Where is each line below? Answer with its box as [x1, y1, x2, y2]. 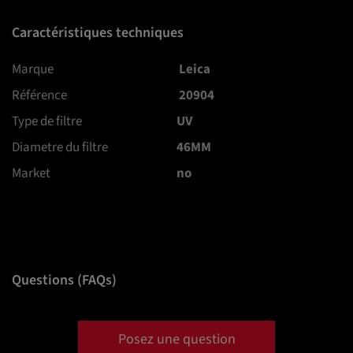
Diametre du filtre [12, 138, 108, 158]
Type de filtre [12, 112, 82, 132]
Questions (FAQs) [12, 270, 117, 291]
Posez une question [117, 329, 236, 350]
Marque [12, 60, 54, 80]
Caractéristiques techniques [12, 23, 184, 43]
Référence [12, 86, 67, 106]
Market [12, 164, 50, 184]
